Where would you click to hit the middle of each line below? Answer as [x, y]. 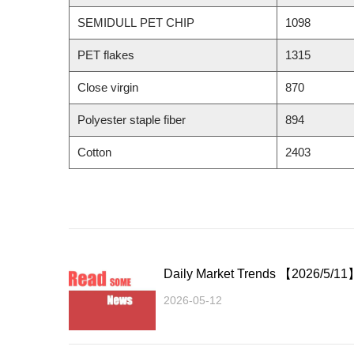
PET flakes [106, 55]
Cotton [94, 152]
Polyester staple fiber [132, 119]
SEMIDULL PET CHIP [136, 22]
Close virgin [108, 87]
